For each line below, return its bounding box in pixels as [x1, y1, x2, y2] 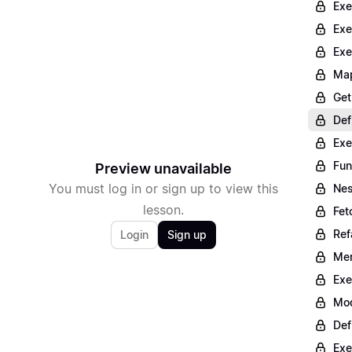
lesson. [143, 201, 184, 218]
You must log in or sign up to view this [49, 180, 278, 196]
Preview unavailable [95, 159, 232, 177]
